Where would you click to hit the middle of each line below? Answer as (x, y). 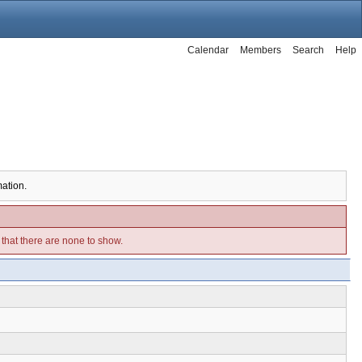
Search (308, 50)
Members (261, 50)
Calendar (208, 50)
